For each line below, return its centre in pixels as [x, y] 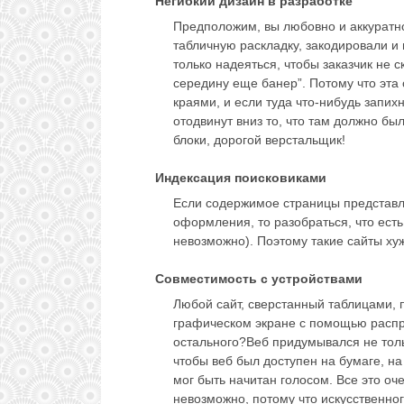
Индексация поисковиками [241, 178]
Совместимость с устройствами [259, 279]
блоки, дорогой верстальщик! [259, 140]
